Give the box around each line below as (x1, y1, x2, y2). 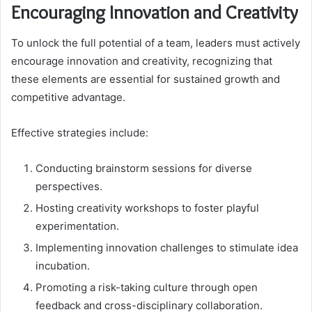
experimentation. (36, 219, 119, 233)
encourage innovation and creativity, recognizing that (11, 54, 272, 68)
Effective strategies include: (11, 126, 148, 140)
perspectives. (36, 180, 102, 194)
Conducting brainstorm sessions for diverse (36, 162, 252, 175)
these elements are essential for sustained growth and (11, 72, 280, 86)
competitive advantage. (11, 91, 125, 104)
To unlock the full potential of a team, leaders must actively (11, 36, 300, 50)
